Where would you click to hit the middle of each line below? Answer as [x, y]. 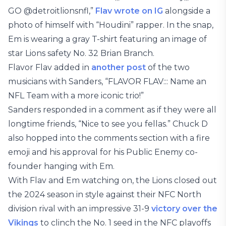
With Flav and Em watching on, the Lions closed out [112, 180]
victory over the [184, 209]
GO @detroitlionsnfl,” [52, 11]
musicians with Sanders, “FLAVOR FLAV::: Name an [107, 81]
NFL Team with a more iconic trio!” [76, 96]
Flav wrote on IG [129, 11]
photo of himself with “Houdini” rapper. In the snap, [111, 25]
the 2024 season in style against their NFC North [105, 194]
